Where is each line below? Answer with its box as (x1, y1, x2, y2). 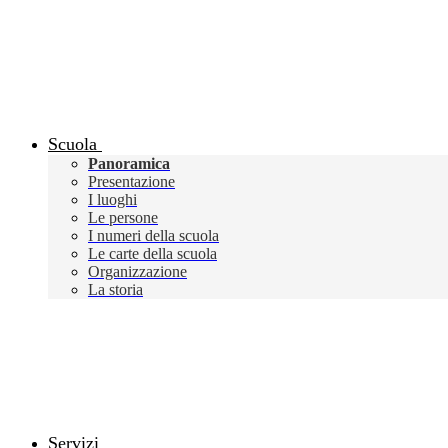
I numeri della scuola (88, 227, 219, 245)
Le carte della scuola (88, 245, 217, 263)
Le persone (88, 209, 158, 227)
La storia (88, 281, 143, 299)
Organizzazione (88, 263, 187, 281)
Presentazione (88, 173, 175, 191)
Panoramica (88, 155, 170, 173)
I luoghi (88, 191, 137, 209)
